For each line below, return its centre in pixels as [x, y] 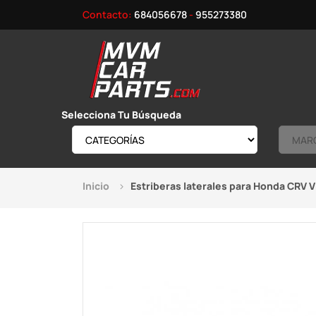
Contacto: [108, 14]
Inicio [96, 186]
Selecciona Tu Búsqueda [121, 115]
